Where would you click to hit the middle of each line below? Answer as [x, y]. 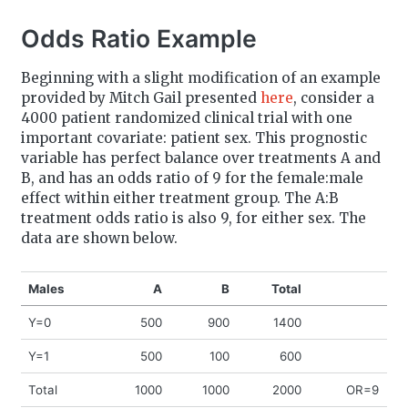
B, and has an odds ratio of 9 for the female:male [192, 178]
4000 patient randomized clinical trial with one [186, 117]
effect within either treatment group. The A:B [179, 198]
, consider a [333, 97]
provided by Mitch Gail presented [140, 97]
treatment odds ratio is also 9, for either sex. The [193, 218]
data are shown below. [99, 238]
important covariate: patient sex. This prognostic [194, 138]
